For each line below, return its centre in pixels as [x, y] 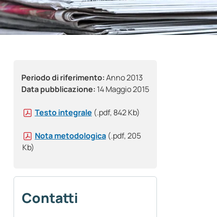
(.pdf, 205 [124, 136]
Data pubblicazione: [58, 89]
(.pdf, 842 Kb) [116, 113]
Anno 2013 [124, 78]
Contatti [50, 198]
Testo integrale [63, 113]
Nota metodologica [70, 136]
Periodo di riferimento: [63, 78]
